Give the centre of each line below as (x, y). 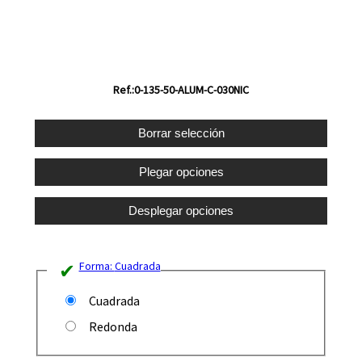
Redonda (112, 326)
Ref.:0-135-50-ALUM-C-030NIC (181, 89)
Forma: (97, 265)
